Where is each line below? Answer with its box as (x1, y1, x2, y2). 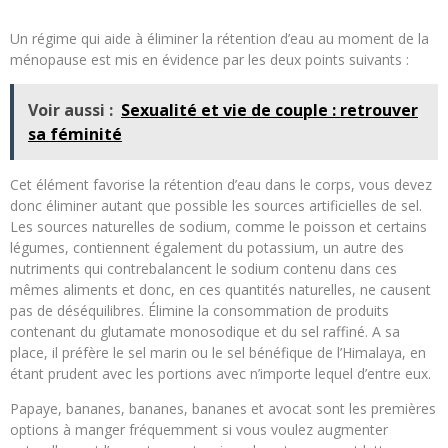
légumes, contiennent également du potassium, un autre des (10, 237, 404, 257)
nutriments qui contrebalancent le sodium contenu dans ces (10, 258, 397, 278)
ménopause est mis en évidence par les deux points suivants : (10, 49, 409, 69)
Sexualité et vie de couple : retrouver (121, 98, 418, 121)
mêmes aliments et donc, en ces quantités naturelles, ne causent (10, 279, 431, 299)
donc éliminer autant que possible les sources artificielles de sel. (10, 195, 422, 215)
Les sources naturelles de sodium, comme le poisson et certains (10, 216, 427, 236)
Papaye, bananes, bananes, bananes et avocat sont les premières (10, 398, 436, 418)
